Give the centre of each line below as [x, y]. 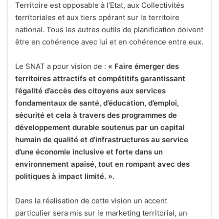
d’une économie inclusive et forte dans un [89, 152]
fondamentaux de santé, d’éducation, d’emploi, [97, 103]
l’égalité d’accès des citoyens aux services [90, 91]
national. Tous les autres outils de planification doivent [109, 30]
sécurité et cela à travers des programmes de [96, 115]
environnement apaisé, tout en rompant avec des [102, 164]
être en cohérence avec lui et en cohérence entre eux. [109, 42]
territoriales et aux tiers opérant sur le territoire [97, 18]
